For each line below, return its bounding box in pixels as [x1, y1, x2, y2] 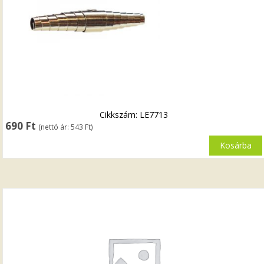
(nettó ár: [38, 121, 71, 131]
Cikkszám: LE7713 [100, 108, 169, 120]
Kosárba [219, 139, 252, 151]
